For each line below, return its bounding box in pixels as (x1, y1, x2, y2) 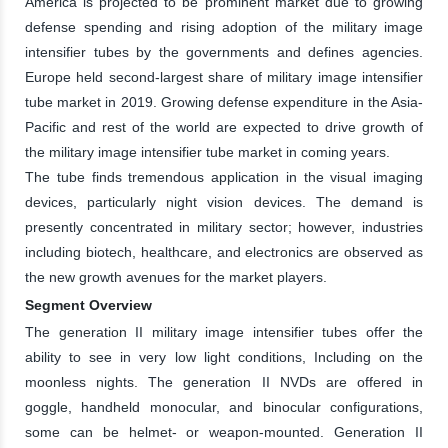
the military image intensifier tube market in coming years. (25, 143, 390, 160)
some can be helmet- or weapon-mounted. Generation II (25, 423, 423, 440)
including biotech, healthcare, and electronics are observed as (25, 243, 423, 260)
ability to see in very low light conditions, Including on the (25, 348, 423, 365)
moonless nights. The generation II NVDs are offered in (25, 373, 423, 390)
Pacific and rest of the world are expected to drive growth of (25, 118, 423, 135)
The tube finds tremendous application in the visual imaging (25, 168, 423, 185)
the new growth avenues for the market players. (25, 268, 327, 285)
